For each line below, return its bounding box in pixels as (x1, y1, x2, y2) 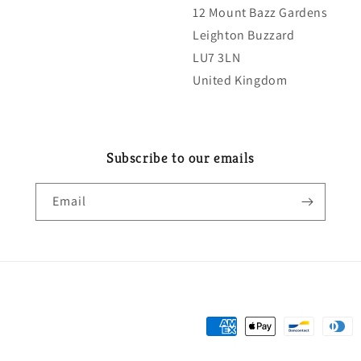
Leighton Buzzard (193, 27, 295, 44)
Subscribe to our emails (106, 148, 255, 168)
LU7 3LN (193, 49, 241, 67)
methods (180, 341, 232, 359)
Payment (180, 318, 230, 336)
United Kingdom (193, 72, 288, 89)
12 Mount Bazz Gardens (193, 4, 328, 22)
